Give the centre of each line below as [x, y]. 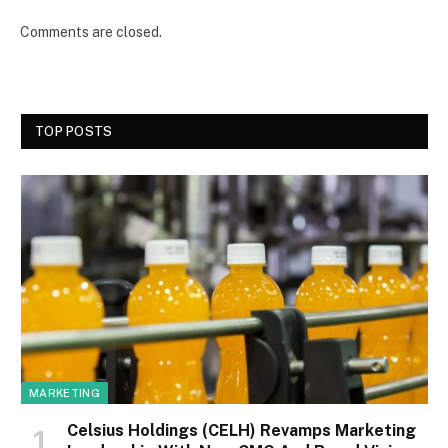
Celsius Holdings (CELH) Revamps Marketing [241, 430]
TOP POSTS [74, 131]
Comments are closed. [91, 31]
